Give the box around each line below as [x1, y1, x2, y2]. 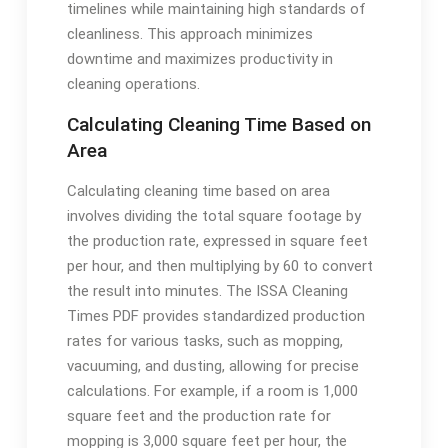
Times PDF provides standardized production [66, 306, 365, 325]
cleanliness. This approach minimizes [66, 24, 313, 43]
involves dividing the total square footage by [66, 206, 361, 225]
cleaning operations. [66, 74, 200, 93]
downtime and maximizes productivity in [66, 49, 333, 68]
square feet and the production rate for [66, 406, 331, 425]
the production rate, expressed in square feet [66, 231, 368, 250]
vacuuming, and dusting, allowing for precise [66, 356, 359, 375]
